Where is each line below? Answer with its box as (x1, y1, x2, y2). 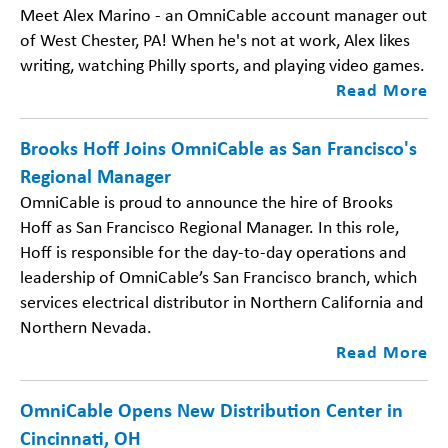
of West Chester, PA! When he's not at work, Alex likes (20, 28, 410, 51)
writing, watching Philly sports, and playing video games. (20, 53, 425, 76)
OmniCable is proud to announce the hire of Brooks (20, 190, 393, 213)
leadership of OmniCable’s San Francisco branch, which (20, 265, 417, 288)
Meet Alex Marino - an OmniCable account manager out (20, 3, 427, 26)
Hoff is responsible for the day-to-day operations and (20, 240, 406, 263)
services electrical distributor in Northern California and (20, 290, 423, 313)
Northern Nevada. (20, 315, 152, 338)
